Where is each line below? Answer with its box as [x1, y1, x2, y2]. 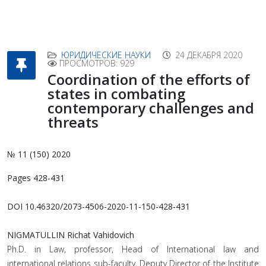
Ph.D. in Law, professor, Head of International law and [7, 243, 259, 255]
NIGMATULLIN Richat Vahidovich [7, 229, 134, 240]
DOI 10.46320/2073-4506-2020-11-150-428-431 [7, 201, 190, 212]
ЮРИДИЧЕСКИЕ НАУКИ [61, 49, 151, 61]
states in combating [47, 84, 185, 103]
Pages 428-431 [7, 172, 65, 183]
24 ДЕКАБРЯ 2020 [175, 49, 242, 61]
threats [47, 112, 99, 132]
